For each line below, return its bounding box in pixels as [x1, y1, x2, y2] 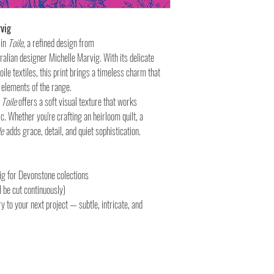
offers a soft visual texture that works [17, 94, 137, 109]
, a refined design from [23, 35, 94, 50]
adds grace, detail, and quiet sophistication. [4, 124, 141, 138]
